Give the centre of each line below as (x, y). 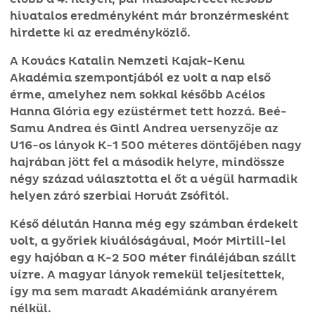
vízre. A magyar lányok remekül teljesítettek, (147, 275)
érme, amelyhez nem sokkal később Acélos (137, 95)
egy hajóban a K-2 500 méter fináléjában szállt (153, 258)
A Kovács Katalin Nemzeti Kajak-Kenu (127, 61)
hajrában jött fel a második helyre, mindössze (147, 162)
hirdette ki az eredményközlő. (100, 33)
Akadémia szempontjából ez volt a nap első (140, 78)
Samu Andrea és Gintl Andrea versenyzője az (144, 128)
